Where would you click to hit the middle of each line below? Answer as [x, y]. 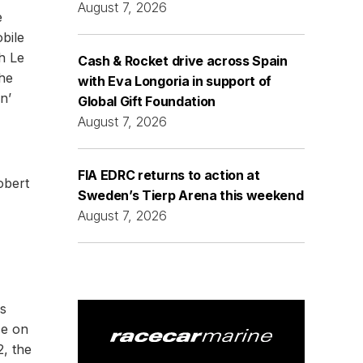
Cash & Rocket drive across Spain [183, 60]
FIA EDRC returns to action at [169, 175]
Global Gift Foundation [147, 101]
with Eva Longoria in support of [175, 81]
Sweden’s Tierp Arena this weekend [191, 195]
